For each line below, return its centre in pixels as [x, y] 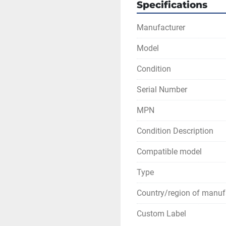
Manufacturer [161, 27]
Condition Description [175, 131]
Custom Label [161, 214]
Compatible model [169, 152]
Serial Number [162, 90]
